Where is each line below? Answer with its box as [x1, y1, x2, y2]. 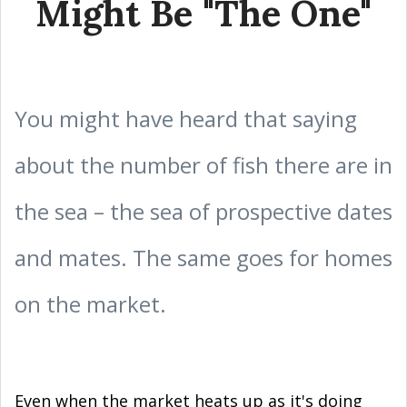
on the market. [15, 289, 166, 319]
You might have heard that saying [15, 104, 357, 134]
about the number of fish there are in [15, 150, 392, 180]
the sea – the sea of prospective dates [15, 196, 392, 226]
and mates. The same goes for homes [15, 243, 392, 273]
